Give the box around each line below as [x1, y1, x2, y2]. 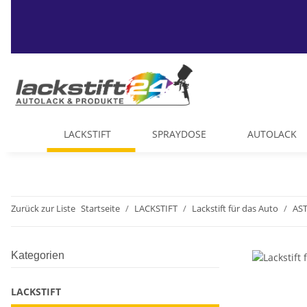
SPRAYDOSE [151, 127, 206, 140]
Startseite [81, 202, 120, 214]
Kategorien [11, 249, 64, 261]
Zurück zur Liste [11, 202, 75, 214]
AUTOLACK [247, 127, 297, 140]
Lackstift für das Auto [192, 202, 278, 214]
